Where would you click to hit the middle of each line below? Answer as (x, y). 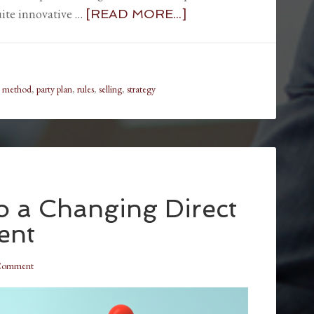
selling (110, 89)
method (17, 89)
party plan (54, 89)
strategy (141, 89)
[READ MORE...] (136, 13)
